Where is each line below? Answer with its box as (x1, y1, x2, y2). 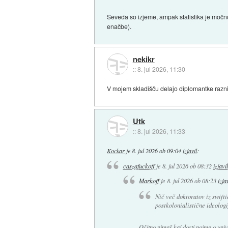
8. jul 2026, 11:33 (137, 127, 185, 135)
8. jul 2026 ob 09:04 (132, 146, 182, 155)
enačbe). (107, 22, 132, 31)
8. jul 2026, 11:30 (137, 64, 185, 73)
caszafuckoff (123, 162, 155, 170)
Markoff (138, 177, 159, 185)
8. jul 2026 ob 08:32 (162, 162, 212, 170)
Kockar (107, 146, 125, 155)
